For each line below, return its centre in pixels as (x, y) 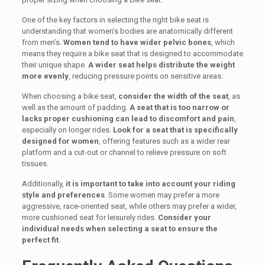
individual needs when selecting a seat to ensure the (119, 229)
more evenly (45, 76)
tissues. (35, 164)
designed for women (60, 141)
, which (223, 42)
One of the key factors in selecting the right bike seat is (115, 20)
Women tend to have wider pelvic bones (137, 42)
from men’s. (42, 42)
